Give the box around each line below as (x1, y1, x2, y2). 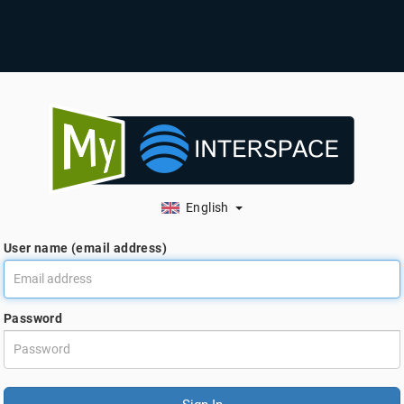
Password (4, 311, 63, 326)
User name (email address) (4, 241, 167, 255)
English (179, 200, 229, 215)
